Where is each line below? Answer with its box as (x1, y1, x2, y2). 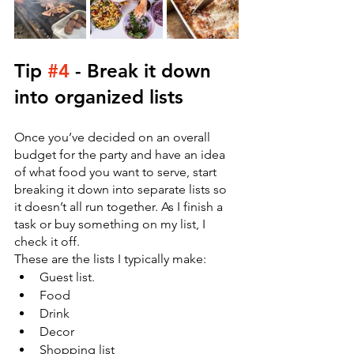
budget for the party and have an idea (14, 147, 228, 163)
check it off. (14, 234, 83, 250)
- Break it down (70, 59, 217, 83)
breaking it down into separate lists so (14, 182, 230, 198)
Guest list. (40, 269, 95, 285)
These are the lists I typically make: (14, 251, 206, 267)
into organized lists (14, 85, 183, 109)
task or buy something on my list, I (14, 217, 209, 232)
